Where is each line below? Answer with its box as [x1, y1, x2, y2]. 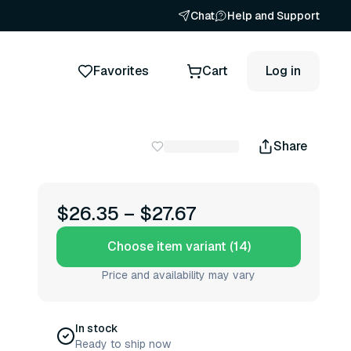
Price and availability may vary [102, 268, 255, 282]
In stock [75, 321, 118, 335]
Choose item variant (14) [107, 238, 251, 255]
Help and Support [227, 9, 320, 23]
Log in [266, 62, 301, 79]
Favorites [93, 62, 149, 79]
